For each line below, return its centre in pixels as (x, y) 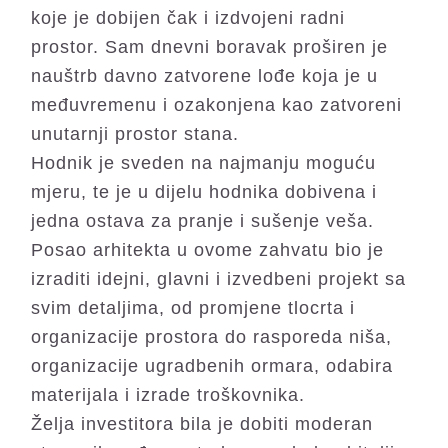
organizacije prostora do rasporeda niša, (212, 337)
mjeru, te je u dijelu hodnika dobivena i (204, 192)
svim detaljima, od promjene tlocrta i (193, 308)
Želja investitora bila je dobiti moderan (202, 424)
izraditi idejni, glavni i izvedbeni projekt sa (219, 279)
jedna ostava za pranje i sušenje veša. (203, 221)
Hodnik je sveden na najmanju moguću (204, 163)
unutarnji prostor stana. (135, 134)
